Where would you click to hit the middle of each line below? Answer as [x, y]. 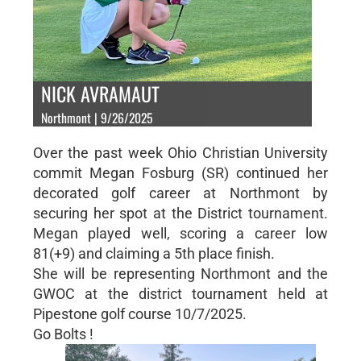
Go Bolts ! [63, 334]
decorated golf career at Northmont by [180, 193]
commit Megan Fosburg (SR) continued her [180, 172]
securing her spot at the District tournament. [180, 213]
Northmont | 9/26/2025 [96, 117]
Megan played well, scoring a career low [180, 233]
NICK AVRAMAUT [100, 93]
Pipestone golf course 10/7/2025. [139, 313]
